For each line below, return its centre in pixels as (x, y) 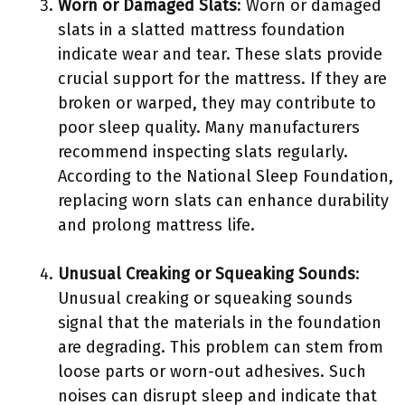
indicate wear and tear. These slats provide (220, 54)
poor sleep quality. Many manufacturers (209, 127)
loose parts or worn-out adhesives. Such (212, 372)
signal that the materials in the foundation (220, 323)
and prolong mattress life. (156, 225)
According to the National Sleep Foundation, (226, 176)
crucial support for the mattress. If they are (222, 79)
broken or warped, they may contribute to (217, 103)
